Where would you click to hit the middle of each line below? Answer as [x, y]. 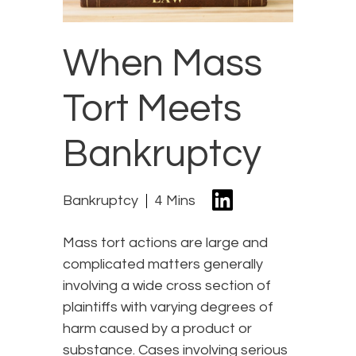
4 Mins [175, 201]
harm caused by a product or [157, 328]
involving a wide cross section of [167, 285]
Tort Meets [152, 109]
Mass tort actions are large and [165, 242]
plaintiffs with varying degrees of [168, 307]
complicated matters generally [163, 264]
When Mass [163, 64]
